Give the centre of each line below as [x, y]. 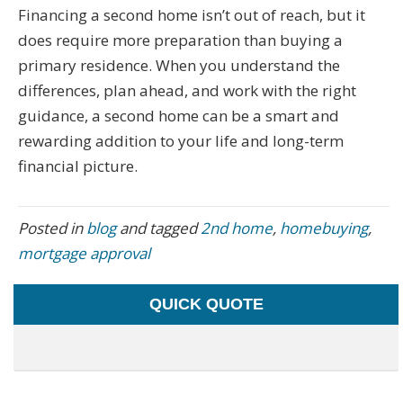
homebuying [324, 228]
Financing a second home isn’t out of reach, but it [192, 14]
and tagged [158, 228]
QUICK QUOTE [206, 304]
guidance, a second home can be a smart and [179, 115]
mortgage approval [84, 253]
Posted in [52, 228]
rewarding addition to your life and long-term [181, 140]
